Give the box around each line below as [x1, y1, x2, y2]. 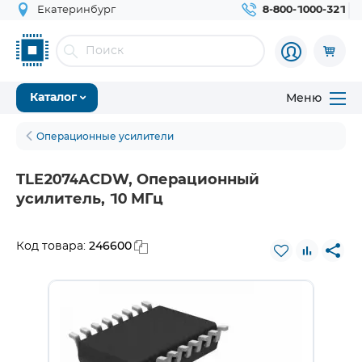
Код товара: [16, 241, 89, 252]
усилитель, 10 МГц [16, 192, 163, 207]
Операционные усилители [36, 130, 174, 142]
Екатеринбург [37, 5, 116, 15]
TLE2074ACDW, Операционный [16, 173, 259, 187]
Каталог [30, 92, 77, 103]
